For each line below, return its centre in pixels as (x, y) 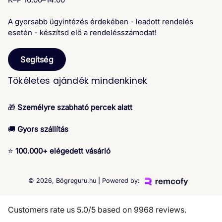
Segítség (37, 60)
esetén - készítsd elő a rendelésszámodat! (82, 33)
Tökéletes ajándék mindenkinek (78, 81)
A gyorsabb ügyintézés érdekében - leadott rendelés (101, 22)
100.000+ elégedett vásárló (63, 151)
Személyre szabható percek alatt (75, 108)
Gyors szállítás (43, 129)
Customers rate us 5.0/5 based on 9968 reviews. (97, 210)
